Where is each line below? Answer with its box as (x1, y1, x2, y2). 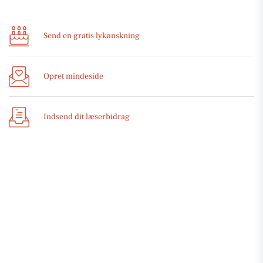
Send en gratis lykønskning (43, 30, 140, 41)
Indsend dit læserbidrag (43, 111, 130, 122)
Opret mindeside (43, 70, 103, 82)
